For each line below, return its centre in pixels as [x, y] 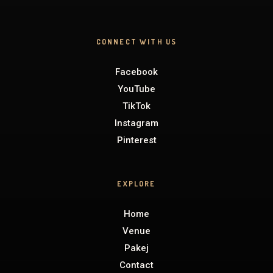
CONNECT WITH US [136, 41]
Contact [136, 265]
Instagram [136, 123]
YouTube [136, 89]
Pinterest [136, 140]
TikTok [136, 106]
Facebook [136, 72]
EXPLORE [136, 183]
